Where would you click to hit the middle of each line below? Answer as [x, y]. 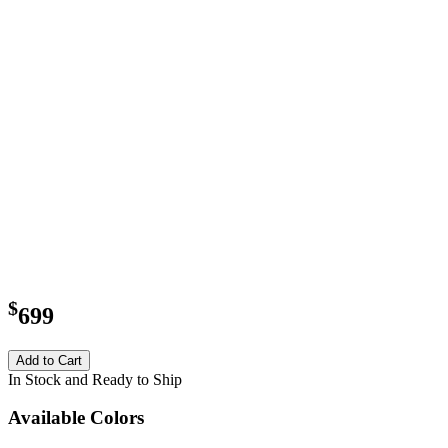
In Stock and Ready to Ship [95, 379]
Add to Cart [49, 360]
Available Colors [76, 418]
